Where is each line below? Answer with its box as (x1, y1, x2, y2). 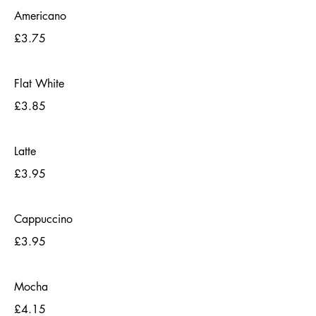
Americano (14, 8, 66, 23)
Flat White (14, 76, 64, 91)
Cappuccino (14, 212, 73, 226)
